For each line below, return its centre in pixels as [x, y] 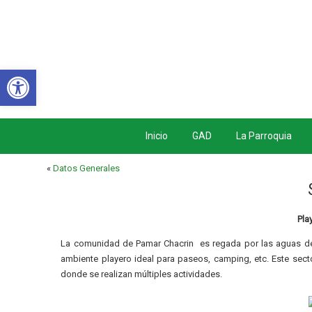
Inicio [156, 136]
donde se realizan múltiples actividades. [142, 274]
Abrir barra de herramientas [64, 76]
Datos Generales [87, 168]
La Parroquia [264, 136]
